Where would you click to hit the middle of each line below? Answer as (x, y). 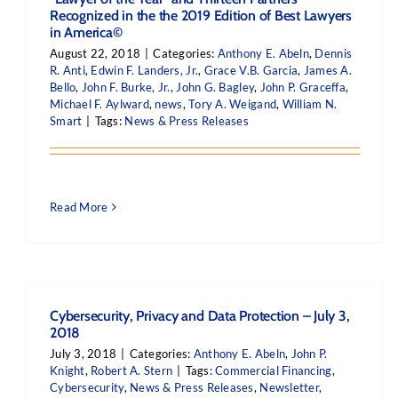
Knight (68, 370)
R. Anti (68, 70)
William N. (310, 104)
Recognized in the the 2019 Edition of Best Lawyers (201, 16)
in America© (86, 32)
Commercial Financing (274, 370)
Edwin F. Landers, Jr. (145, 70)
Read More (79, 207)
